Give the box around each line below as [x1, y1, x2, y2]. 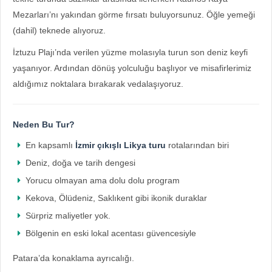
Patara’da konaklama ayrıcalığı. [13, 253, 134, 263]
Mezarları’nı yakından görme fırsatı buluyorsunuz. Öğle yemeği [13, 10, 255, 19]
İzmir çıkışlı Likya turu [75, 140, 166, 150]
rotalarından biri [166, 140, 229, 150]
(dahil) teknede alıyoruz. [13, 25, 106, 35]
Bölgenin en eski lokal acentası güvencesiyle [25, 228, 196, 238]
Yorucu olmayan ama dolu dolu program [25, 175, 180, 185]
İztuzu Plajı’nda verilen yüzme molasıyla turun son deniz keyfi [13, 47, 248, 57]
